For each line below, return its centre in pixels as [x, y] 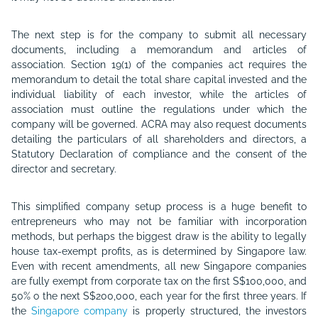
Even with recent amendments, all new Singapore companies [159, 266]
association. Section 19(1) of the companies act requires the [159, 65]
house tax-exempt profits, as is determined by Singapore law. [159, 251]
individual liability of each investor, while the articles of [159, 94]
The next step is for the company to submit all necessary [159, 35]
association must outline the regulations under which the [159, 109]
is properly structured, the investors [218, 311]
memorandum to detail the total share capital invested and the [159, 79]
